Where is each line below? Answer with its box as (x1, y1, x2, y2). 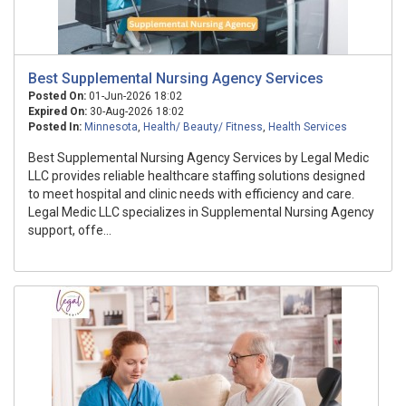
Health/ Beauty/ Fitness (143, 121, 263, 133)
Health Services (268, 121, 347, 133)
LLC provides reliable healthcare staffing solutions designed (28, 169, 365, 183)
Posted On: (28, 90, 86, 102)
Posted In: (28, 121, 82, 133)
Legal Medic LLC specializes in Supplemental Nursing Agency (28, 205, 374, 219)
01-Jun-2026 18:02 (86, 90, 182, 102)
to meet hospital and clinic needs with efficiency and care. (28, 187, 354, 201)
